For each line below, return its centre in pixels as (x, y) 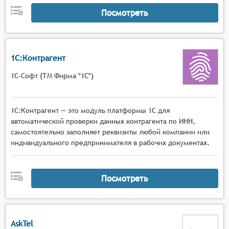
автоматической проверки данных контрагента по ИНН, (103, 121)
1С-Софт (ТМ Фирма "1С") (52, 75)
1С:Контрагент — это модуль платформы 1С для (90, 110)
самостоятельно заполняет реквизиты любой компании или (110, 132)
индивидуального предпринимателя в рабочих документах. (110, 143)
